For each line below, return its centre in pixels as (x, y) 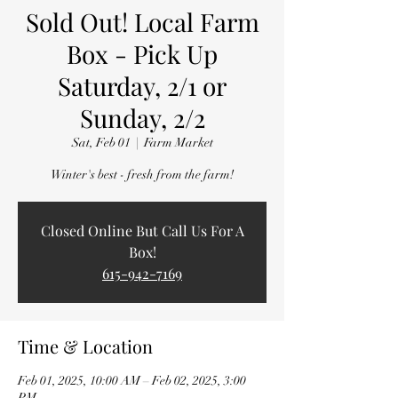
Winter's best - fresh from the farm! (142, 175)
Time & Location (85, 346)
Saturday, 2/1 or (142, 86)
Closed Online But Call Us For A (142, 231)
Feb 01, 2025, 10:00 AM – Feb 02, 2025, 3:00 (132, 381)
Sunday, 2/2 (142, 118)
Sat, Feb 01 (101, 143)
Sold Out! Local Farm (142, 22)
